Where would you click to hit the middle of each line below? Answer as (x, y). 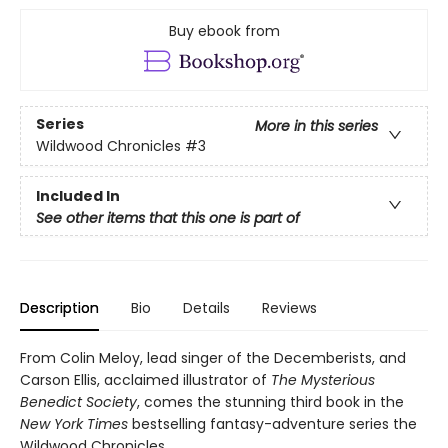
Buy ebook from (224, 30)
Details (206, 307)
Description (59, 307)
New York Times (74, 423)
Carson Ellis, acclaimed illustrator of (145, 379)
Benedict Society (78, 401)
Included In (78, 195)
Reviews (289, 307)
